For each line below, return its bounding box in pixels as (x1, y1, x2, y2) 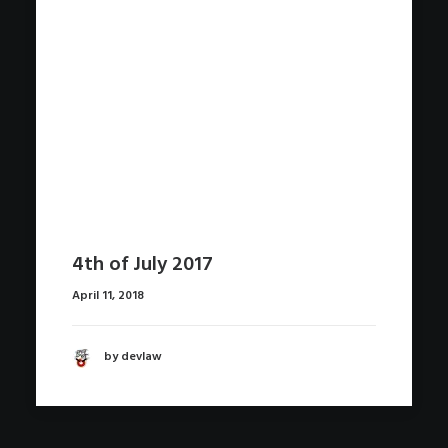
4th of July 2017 (72, 249, 213, 282)
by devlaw (104, 347, 162, 368)
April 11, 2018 (72, 286, 144, 307)
